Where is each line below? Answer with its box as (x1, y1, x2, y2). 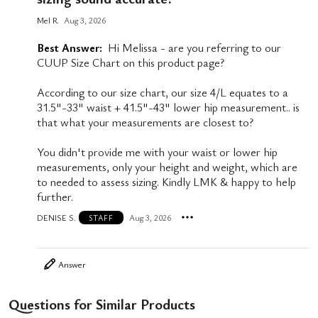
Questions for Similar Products (9, 295, 195, 314)
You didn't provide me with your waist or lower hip (37, 144, 278, 160)
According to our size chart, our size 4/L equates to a (37, 84, 288, 101)
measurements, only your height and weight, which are (37, 159, 297, 175)
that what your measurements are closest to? (37, 114, 253, 131)
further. (37, 189, 73, 205)
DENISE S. (37, 211, 76, 223)
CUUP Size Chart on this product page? (37, 55, 227, 71)
